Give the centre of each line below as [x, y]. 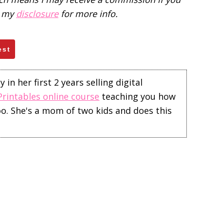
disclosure [37, 14]
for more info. [88, 14]
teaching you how [138, 96]
